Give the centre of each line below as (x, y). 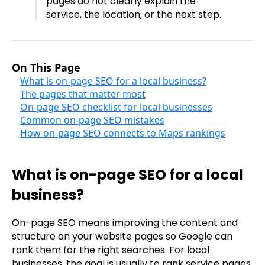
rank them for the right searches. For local (111, 250)
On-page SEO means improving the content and (125, 223)
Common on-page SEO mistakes (92, 120)
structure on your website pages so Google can (122, 237)
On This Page (46, 67)
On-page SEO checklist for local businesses (116, 107)
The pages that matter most (83, 94)
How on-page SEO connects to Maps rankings (123, 133)
